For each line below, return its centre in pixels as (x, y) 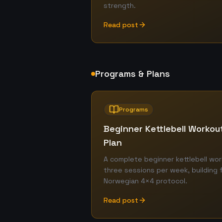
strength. (120, 5)
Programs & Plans (133, 74)
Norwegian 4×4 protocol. (145, 181)
